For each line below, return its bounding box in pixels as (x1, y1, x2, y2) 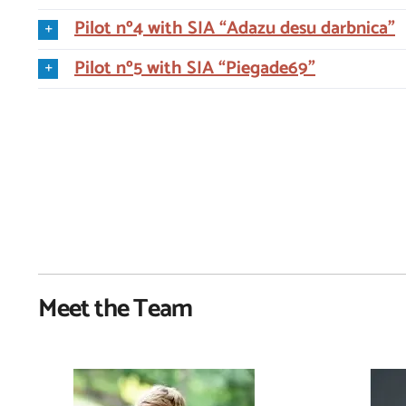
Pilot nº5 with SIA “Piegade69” (74, 53, 315, 83)
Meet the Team (38, 287, 192, 330)
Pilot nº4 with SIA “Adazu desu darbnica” (74, 14, 395, 44)
